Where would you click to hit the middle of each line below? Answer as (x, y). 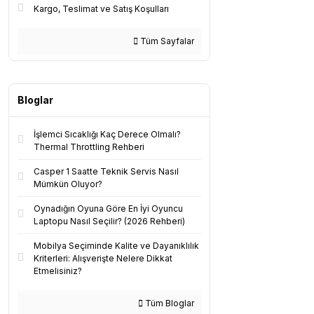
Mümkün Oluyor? (68, 184)
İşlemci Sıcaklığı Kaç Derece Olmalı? (107, 134)
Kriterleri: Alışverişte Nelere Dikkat (103, 258)
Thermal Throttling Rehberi (89, 147)
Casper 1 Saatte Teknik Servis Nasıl (106, 171)
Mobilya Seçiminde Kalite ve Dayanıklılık (116, 246)
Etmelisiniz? (58, 271)
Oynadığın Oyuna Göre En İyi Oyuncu (108, 209)
